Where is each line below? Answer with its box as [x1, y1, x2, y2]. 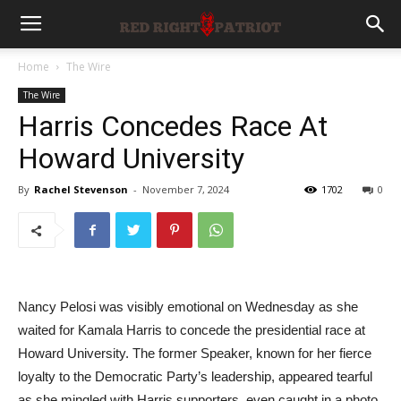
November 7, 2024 [142, 183, 229, 196]
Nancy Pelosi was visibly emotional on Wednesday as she [18, 299, 358, 314]
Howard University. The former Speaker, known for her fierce [18, 346, 371, 361]
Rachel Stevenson [34, 183, 128, 196]
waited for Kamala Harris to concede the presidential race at [18, 322, 365, 337]
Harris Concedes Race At [18, 109, 328, 143]
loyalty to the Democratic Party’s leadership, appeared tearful [18, 369, 372, 384]
